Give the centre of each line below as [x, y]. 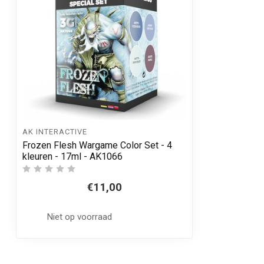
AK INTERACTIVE [55, 132]
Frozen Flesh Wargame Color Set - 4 [97, 145]
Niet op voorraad [79, 217]
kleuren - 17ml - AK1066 [72, 156]
